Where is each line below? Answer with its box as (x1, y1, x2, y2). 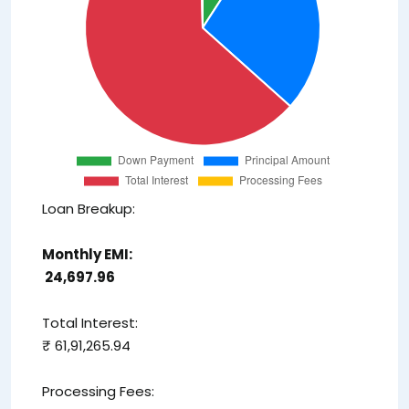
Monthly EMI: (42, 245, 132, 265)
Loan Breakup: (42, 199, 135, 219)
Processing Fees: (42, 382, 154, 402)
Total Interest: (42, 313, 138, 333)
